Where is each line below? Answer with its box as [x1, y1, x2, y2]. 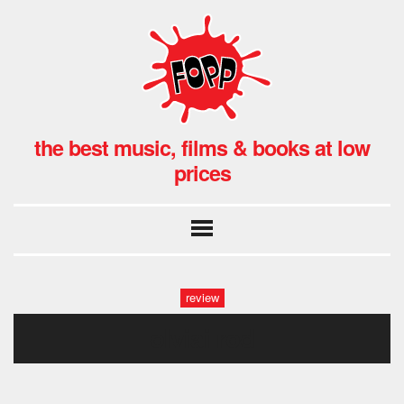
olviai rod [150, 318, 254, 356]
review [185, 289, 219, 307]
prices [173, 157, 231, 188]
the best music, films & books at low [34, 132, 370, 162]
